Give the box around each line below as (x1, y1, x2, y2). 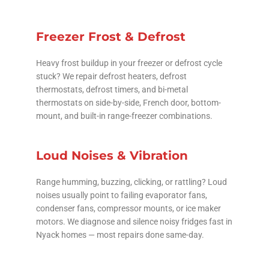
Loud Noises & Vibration (36, 148, 188, 163)
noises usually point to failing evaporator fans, (36, 190, 207, 201)
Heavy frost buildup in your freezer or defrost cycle (36, 58, 222, 68)
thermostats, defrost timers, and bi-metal (36, 85, 188, 95)
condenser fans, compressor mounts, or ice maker (36, 204, 221, 214)
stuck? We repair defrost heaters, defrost (36, 71, 187, 82)
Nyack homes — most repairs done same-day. (36, 230, 204, 240)
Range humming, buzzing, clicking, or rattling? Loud (36, 177, 227, 187)
